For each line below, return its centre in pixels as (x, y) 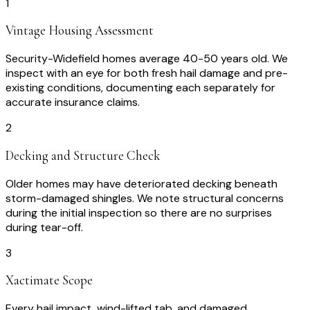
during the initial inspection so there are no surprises (139, 212)
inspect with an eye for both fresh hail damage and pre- (147, 73)
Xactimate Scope (49, 281)
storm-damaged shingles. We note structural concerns (145, 198)
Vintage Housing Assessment (80, 31)
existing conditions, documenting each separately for (140, 88)
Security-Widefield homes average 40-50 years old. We (147, 59)
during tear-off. (44, 227)
